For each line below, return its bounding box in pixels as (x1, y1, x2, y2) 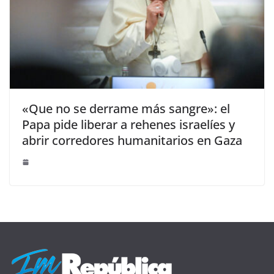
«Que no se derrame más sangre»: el (22, 100, 230, 117)
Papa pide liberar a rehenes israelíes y (22, 116, 235, 133)
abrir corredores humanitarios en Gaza (22, 131, 242, 149)
